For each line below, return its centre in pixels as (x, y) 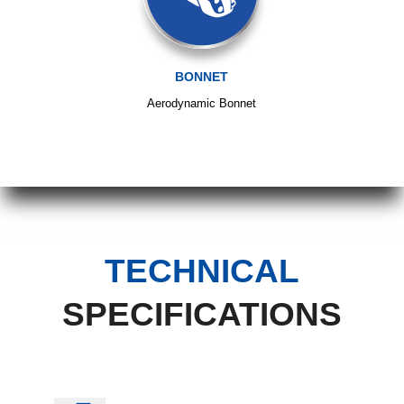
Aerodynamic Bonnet (202, 103)
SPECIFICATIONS (202, 314)
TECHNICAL (202, 271)
